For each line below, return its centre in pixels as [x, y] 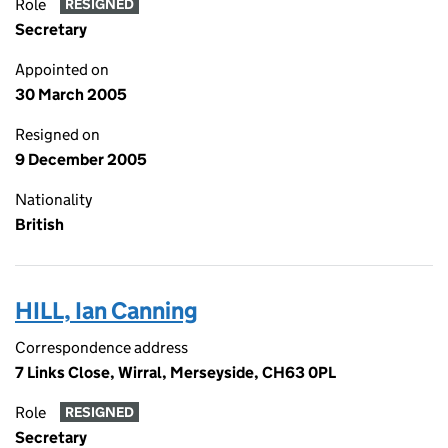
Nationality [53, 199]
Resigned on [57, 134]
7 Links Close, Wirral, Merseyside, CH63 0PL [175, 372]
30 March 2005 [71, 94]
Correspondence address [101, 347]
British [39, 224]
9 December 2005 [81, 159]
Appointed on [62, 69]
